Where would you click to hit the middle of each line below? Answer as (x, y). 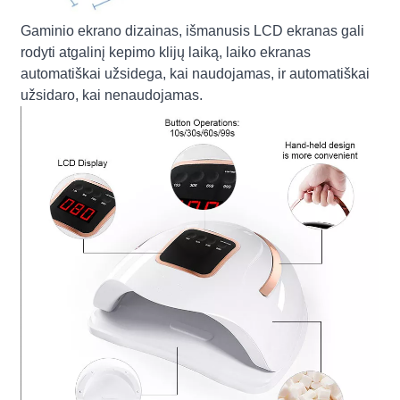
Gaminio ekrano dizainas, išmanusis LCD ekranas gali (193, 31)
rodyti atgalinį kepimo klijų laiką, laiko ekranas (166, 53)
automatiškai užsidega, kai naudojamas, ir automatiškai (196, 74)
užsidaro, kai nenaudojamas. (112, 96)
